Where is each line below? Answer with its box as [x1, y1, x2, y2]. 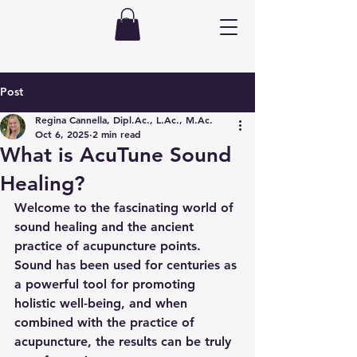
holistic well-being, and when [14, 295, 191, 311]
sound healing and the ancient [14, 218, 198, 234]
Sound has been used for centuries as [14, 257, 241, 273]
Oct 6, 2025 [35, 127, 89, 140]
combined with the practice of [14, 314, 198, 330]
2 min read [92, 127, 141, 140]
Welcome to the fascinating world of [14, 199, 237, 215]
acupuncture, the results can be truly [14, 333, 235, 349]
